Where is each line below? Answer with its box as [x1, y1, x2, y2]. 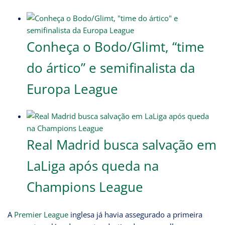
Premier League [14, 209, 68, 220]
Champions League [26, 177, 143, 196]
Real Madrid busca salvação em [26, 135, 216, 154]
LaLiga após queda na [26, 156, 159, 175]
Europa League [26, 79, 118, 98]
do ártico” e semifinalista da [26, 58, 195, 77]
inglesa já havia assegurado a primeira [68, 209, 202, 220]
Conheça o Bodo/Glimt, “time [26, 37, 204, 56]
